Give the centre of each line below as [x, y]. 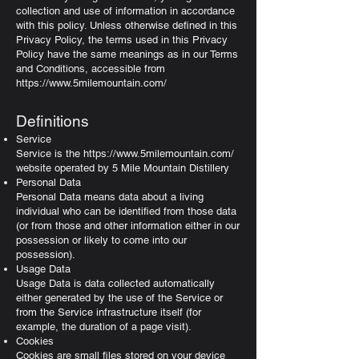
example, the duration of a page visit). [104, 327]
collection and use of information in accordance [125, 11]
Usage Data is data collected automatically [115, 283]
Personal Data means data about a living [110, 197]
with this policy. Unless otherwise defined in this [127, 25]
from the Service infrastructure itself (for [109, 312]
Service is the [50, 153]
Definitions [52, 121]
